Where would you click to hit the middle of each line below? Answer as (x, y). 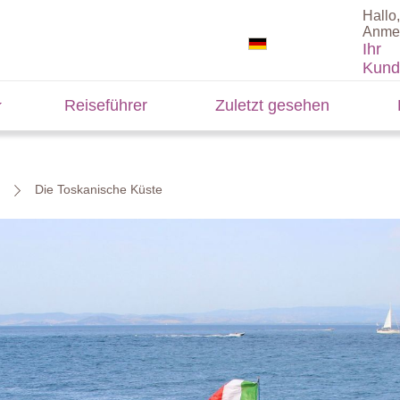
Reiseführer (105, 105)
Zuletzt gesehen (273, 105)
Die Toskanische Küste (99, 189)
